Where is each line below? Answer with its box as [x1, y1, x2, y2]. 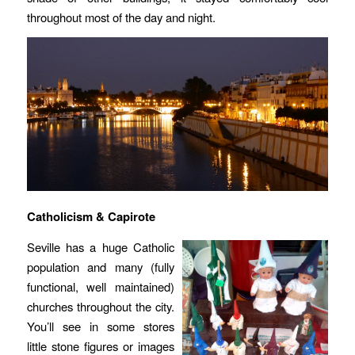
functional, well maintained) [26, 277, 175, 295]
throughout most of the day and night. [26, 9, 219, 26]
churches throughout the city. [26, 297, 175, 315]
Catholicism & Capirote [26, 207, 155, 225]
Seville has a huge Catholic [26, 238, 175, 255]
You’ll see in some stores [26, 317, 175, 334]
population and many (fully [26, 258, 175, 275]
